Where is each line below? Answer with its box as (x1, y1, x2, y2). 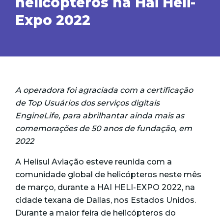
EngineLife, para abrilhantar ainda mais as (15, 111, 185, 121)
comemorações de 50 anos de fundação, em (15, 124, 192, 134)
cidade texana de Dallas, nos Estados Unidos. (15, 195, 196, 205)
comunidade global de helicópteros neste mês (15, 170, 202, 180)
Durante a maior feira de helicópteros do (15, 208, 176, 218)
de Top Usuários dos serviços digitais (15, 98, 160, 108)
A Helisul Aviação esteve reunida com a (15, 157, 172, 167)
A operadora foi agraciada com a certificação (15, 85, 193, 95)
